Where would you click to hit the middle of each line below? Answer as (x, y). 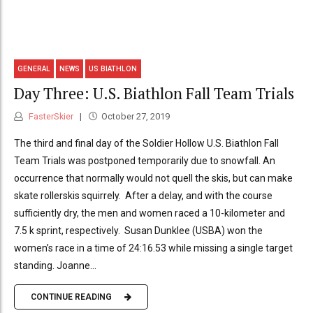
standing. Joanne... (55, 265)
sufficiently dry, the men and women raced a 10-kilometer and (150, 213)
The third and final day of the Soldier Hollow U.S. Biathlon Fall (146, 143)
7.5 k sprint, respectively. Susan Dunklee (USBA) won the (138, 230)
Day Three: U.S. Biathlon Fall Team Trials (154, 94)
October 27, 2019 (135, 116)
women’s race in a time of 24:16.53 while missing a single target (153, 248)
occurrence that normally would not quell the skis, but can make (153, 178)
